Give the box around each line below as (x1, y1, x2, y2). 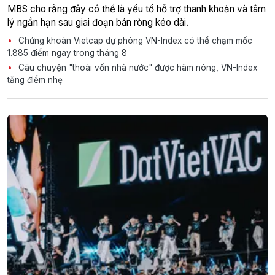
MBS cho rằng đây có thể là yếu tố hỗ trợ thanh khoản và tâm (7, 2, 266, 15)
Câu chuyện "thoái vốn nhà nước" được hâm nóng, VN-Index (16, 62, 257, 72)
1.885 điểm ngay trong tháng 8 (7, 47, 127, 58)
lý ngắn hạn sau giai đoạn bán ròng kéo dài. (7, 16, 188, 28)
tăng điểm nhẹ (7, 74, 63, 85)
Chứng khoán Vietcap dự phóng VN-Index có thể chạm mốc (16, 35, 252, 45)
